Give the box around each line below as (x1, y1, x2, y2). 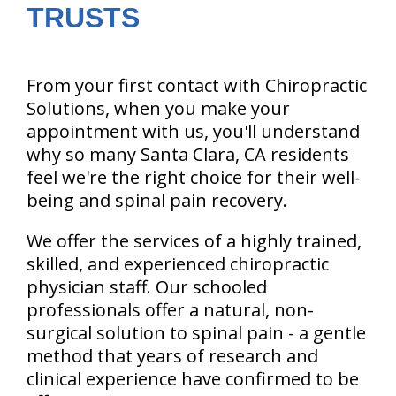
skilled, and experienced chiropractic (27, 252, 329, 277)
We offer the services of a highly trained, (27, 229, 362, 254)
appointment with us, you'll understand (27, 119, 360, 144)
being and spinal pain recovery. (27, 188, 287, 213)
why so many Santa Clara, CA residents (27, 142, 349, 167)
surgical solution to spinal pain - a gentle (27, 321, 366, 346)
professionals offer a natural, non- (27, 298, 314, 323)
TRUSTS (27, 2, 140, 34)
